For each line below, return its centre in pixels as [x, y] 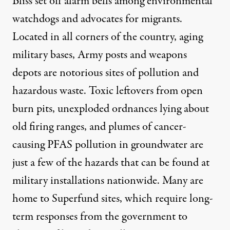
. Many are [180, 181]
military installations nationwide [85, 181]
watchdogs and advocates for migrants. [97, 19]
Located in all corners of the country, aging [108, 37]
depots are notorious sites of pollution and [106, 73]
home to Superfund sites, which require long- [113, 199]
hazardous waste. [51, 91]
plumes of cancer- [147, 127]
